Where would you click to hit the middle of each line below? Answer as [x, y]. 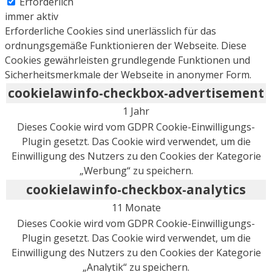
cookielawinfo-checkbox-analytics [136, 189]
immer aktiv [32, 16]
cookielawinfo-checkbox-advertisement [136, 93]
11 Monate [136, 207]
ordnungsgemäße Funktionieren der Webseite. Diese [126, 45]
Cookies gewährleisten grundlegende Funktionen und [127, 60]
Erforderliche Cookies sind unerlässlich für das [110, 31]
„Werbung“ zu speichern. [136, 170]
